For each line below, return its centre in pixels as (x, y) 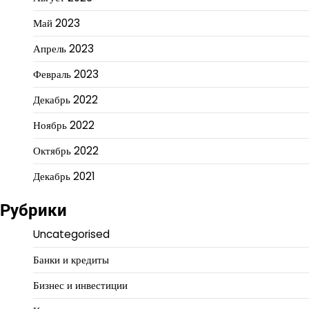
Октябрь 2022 (66, 151)
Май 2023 (57, 23)
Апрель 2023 (63, 49)
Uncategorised (71, 235)
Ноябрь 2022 (64, 126)
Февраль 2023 (66, 74)
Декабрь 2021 (64, 177)
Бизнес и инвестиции (80, 286)
